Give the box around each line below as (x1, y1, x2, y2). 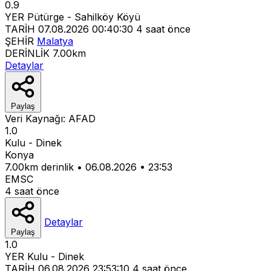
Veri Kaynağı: (5, 112, 68, 125)
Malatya (37, 34, 73, 47)
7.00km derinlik (5, 160, 74, 173)
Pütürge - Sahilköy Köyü (27, 10, 140, 23)
